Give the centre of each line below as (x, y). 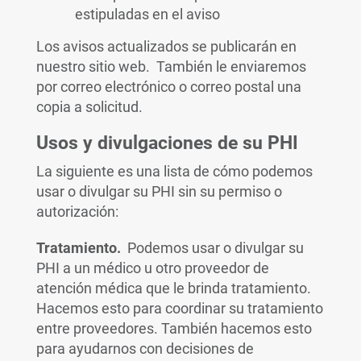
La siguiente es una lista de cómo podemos (174, 171)
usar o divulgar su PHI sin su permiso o (159, 191)
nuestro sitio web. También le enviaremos (171, 66)
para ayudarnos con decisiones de (145, 349)
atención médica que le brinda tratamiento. (173, 288)
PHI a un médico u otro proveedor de (152, 268)
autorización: (77, 212)
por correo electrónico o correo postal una (168, 87)
